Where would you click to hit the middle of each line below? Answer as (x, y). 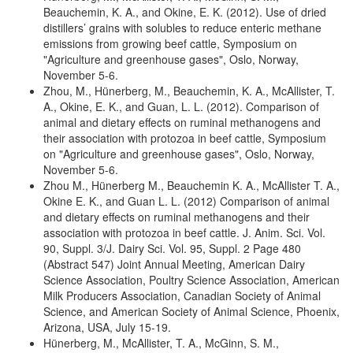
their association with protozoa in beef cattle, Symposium (185, 137)
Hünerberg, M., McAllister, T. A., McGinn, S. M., (161, 342)
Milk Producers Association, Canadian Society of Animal (182, 295)
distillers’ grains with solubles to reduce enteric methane (182, 27)
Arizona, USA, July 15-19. (107, 327)
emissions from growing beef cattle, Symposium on (170, 43)
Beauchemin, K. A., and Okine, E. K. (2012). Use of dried (185, 11)
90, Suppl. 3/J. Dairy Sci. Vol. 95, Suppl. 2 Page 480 (172, 248)
